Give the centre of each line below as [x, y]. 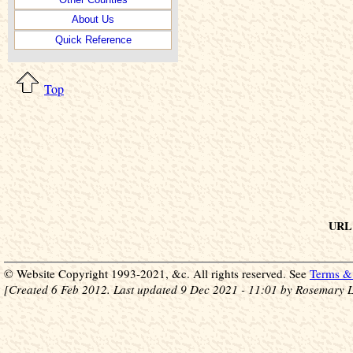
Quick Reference [93, 39]
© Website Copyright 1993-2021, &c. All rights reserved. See [157, 274]
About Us [93, 20]
